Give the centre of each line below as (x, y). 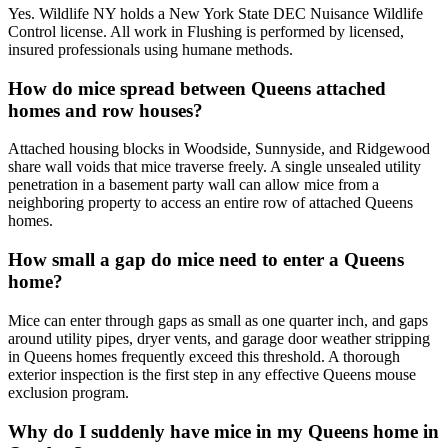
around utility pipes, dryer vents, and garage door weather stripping (219, 338)
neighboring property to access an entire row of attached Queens (210, 203)
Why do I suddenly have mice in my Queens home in (223, 431)
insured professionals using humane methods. (150, 49)
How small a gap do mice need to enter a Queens (206, 260)
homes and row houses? (105, 110)
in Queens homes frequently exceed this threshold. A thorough (204, 356)
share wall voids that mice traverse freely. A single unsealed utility (214, 167)
